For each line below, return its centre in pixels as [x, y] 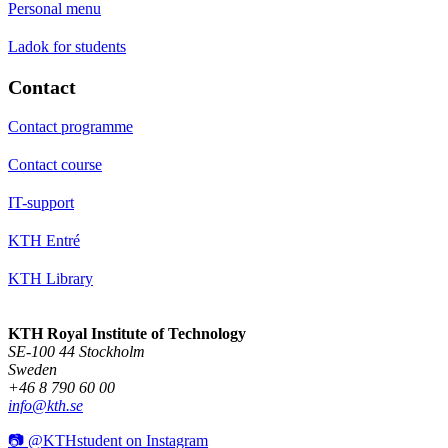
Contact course [55, 164]
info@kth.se [45, 405]
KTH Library [50, 278]
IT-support [41, 202]
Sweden [32, 369]
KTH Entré [44, 240]
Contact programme [70, 126]
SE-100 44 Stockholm [76, 351]
